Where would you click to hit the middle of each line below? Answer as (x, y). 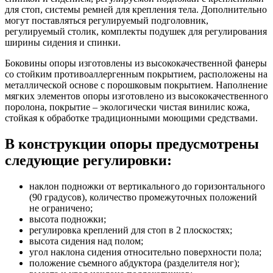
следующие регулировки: (88, 160)
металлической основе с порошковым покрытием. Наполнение (136, 85)
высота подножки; (68, 219)
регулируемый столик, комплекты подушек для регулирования (136, 31)
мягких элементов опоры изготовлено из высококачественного (136, 96)
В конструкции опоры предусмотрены (132, 144)
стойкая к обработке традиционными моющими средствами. (131, 118)
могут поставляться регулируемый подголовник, (107, 20)
